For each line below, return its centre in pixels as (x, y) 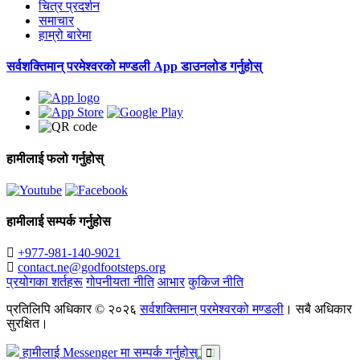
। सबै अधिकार (318, 309)
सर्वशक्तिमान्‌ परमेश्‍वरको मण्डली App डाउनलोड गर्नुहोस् (134, 67)
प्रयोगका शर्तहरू (45, 282)
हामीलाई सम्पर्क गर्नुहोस (59, 222)
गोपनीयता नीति (120, 282)
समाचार (56, 20)
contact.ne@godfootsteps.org (92, 268)
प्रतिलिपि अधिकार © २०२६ (73, 309)
